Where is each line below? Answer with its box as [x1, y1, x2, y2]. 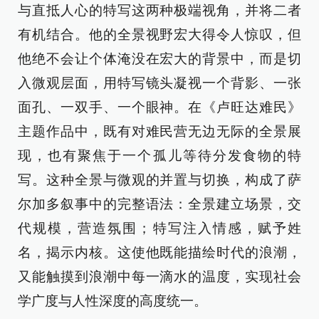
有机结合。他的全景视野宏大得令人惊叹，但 [18, 27, 301, 43]
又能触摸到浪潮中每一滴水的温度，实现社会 [18, 269, 301, 285]
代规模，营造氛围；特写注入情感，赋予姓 [18, 221, 301, 236]
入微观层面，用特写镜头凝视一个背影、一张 [18, 75, 301, 91]
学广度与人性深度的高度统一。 [18, 293, 207, 309]
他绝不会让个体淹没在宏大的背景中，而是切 [18, 51, 301, 67]
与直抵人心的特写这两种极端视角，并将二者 [18, 3, 301, 19]
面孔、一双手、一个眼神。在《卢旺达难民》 [18, 100, 301, 115]
